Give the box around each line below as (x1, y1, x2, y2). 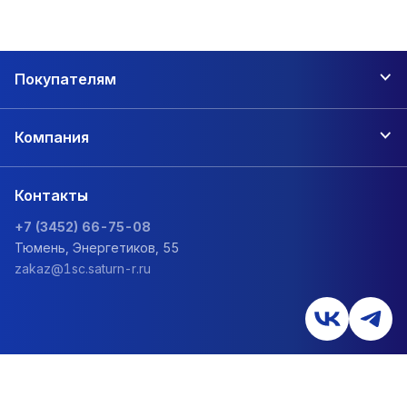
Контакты (15, 185, 88, 204)
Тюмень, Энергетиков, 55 (15, 239, 179, 255)
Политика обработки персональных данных (15, 365, 254, 380)
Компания (15, 127, 89, 146)
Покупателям (15, 69, 116, 88)
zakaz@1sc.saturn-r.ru (15, 260, 151, 276)
